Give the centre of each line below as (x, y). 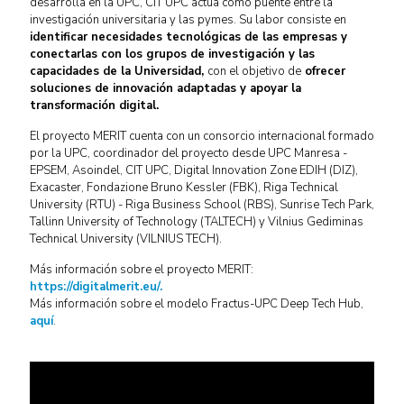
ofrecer (323, 71)
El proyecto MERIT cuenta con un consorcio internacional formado (202, 136)
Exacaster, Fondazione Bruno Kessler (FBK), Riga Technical (184, 188)
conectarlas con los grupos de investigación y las (172, 54)
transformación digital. (94, 106)
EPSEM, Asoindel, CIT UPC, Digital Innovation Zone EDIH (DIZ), (194, 170)
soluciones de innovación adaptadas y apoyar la (165, 88)
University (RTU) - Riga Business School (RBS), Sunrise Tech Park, (202, 205)
